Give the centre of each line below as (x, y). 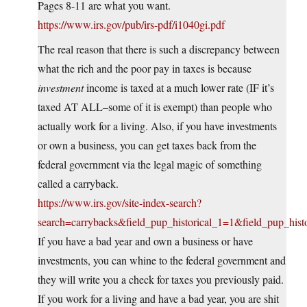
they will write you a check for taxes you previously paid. (161, 280)
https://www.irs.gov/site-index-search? (120, 203)
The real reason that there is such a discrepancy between (159, 49)
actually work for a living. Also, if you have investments (157, 126)
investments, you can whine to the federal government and (162, 260)
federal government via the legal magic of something (150, 164)
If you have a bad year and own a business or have (145, 241)
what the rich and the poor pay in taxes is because (145, 69)
